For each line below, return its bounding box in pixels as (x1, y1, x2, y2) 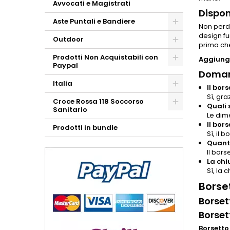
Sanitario (53, 105, 87, 114)
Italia (53, 79, 72, 88)
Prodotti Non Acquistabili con (53, 52, 158, 62)
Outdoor (53, 34, 84, 44)
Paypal (53, 61, 78, 70)
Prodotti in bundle (53, 123, 118, 132)
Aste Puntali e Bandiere (53, 16, 135, 26)
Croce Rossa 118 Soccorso (53, 97, 144, 106)
